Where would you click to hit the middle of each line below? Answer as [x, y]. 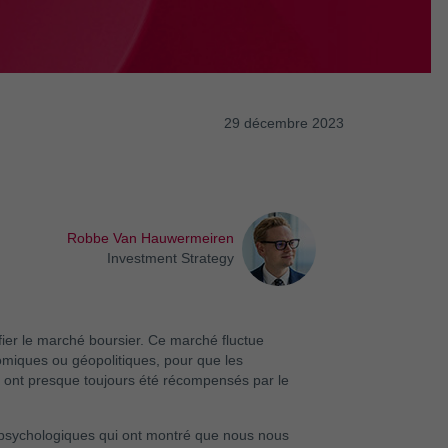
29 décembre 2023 [283, 123]
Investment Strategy [170, 258]
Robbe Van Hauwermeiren [150, 238]
